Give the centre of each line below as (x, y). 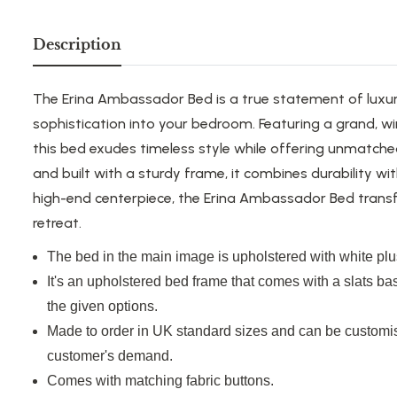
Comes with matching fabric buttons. (160, 381)
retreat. (57, 223)
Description (77, 45)
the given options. (102, 307)
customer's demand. (110, 356)
